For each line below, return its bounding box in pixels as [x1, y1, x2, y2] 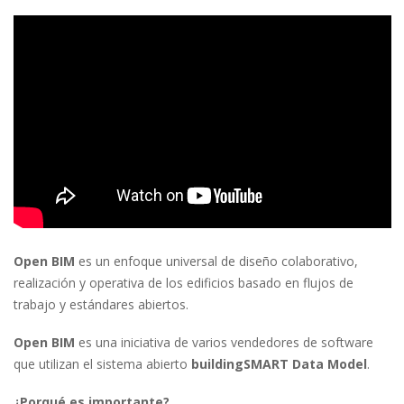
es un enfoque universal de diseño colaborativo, [78, 252, 358, 270]
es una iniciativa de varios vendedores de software [75, 333, 373, 351]
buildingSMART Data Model [191, 354, 367, 372]
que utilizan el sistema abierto [14, 354, 191, 372]
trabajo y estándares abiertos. [14, 295, 188, 313]
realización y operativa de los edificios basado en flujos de [14, 273, 353, 291]
